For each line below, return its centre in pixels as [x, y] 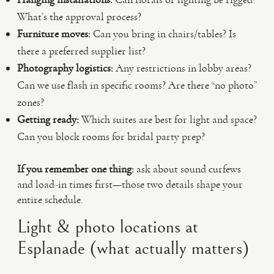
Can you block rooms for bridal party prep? [111, 136]
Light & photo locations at [108, 227]
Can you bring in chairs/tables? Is [163, 34]
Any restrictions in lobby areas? [182, 68]
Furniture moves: [54, 34]
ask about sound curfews [187, 169]
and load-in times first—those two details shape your [130, 184]
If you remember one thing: [76, 169]
